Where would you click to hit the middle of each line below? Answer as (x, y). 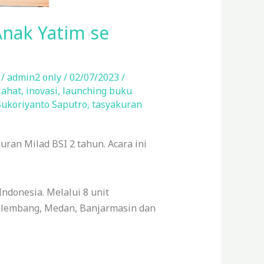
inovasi (42, 90)
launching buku (97, 90)
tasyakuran (117, 104)
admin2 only (35, 77)
